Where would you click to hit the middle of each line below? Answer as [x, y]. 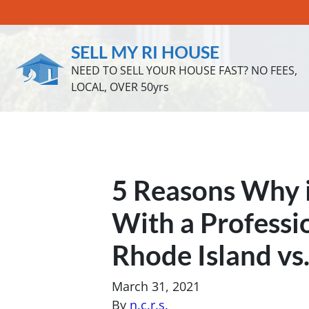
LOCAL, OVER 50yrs [120, 87]
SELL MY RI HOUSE [145, 52]
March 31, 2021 [156, 286]
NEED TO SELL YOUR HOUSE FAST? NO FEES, [184, 70]
